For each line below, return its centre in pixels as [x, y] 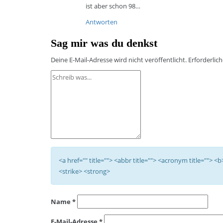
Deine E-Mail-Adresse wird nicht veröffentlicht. [119, 60]
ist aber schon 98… [113, 6]
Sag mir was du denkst [104, 43]
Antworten [102, 22]
